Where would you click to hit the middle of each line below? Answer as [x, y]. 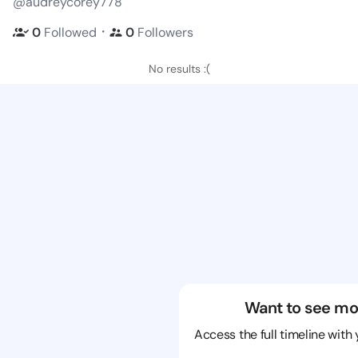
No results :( [179, 69]
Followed [70, 32]
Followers [165, 32]
